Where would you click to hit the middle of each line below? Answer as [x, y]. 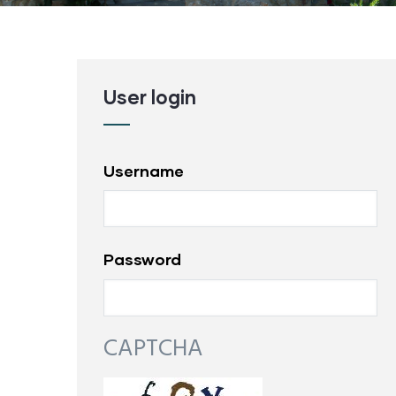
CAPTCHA [153, 349]
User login [150, 96]
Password [142, 259]
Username [144, 170]
